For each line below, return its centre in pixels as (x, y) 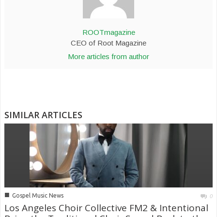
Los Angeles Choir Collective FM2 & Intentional (106, 208)
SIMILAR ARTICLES (43, 115)
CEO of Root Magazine (108, 43)
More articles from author (108, 56)
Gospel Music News (38, 195)
